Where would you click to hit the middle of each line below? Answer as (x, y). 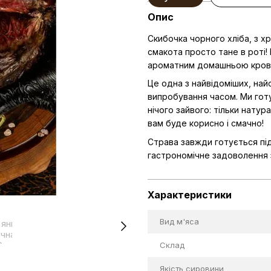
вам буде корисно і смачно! (206, 123)
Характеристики (190, 195)
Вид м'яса (179, 222)
